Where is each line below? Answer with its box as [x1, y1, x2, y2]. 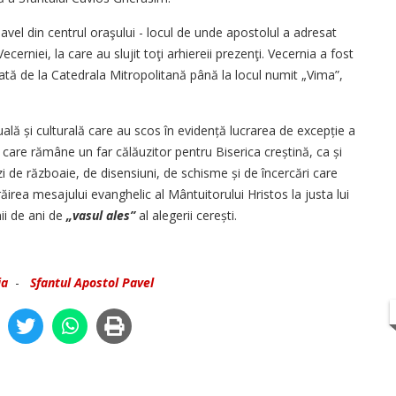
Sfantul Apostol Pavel [30, 274, 154, 292]
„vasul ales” [66, 207, 135, 225]
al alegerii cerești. [135, 207, 237, 225]
